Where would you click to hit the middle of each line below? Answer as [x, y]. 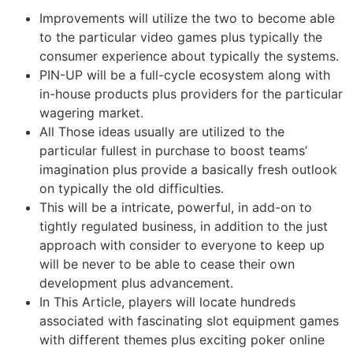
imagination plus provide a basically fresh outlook [188, 169]
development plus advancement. [136, 282]
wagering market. [91, 112]
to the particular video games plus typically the [181, 37]
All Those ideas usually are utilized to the [162, 131]
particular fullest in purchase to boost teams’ [173, 150]
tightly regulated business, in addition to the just [184, 226]
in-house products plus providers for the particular [191, 93]
